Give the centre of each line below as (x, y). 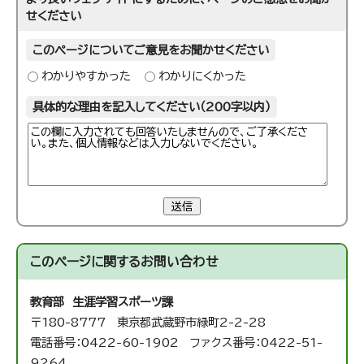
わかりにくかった (203, 76)
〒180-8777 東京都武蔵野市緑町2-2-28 (148, 323)
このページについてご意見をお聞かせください (151, 50)
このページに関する (86, 262)
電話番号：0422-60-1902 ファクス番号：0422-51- (177, 343)
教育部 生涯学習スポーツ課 (102, 302)
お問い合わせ (180, 262)
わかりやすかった (87, 76)
